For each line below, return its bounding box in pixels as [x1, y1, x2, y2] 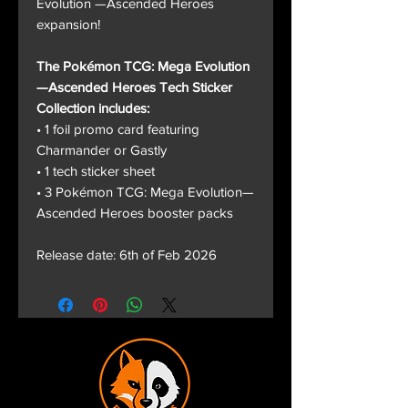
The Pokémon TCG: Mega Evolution [36, 58, 250, 75]
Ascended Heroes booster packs [36, 205, 233, 221]
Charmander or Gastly [36, 142, 167, 158]
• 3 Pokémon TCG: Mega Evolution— [36, 184, 254, 200]
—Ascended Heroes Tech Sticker [36, 79, 232, 96]
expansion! [36, 16, 100, 33]
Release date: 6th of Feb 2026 [36, 247, 217, 263]
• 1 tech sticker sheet [36, 163, 155, 179]
